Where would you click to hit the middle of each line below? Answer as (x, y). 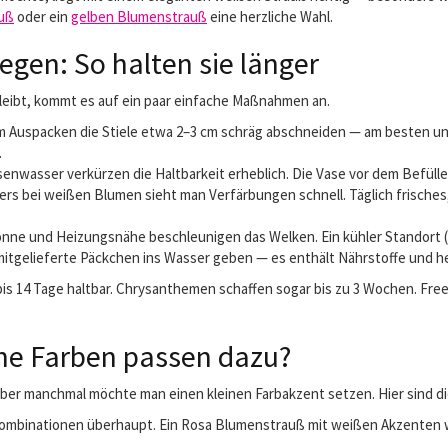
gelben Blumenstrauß (139, 16)
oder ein (42, 16)
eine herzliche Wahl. (270, 16)
